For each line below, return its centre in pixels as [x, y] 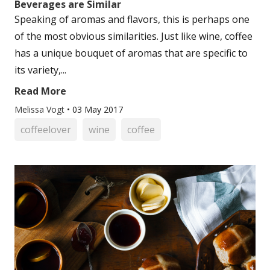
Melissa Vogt [41, 109]
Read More [40, 91]
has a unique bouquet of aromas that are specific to [131, 53]
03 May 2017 [98, 109]
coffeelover [46, 130]
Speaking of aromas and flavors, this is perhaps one [132, 19]
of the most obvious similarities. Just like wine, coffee [133, 36]
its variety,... [40, 70]
